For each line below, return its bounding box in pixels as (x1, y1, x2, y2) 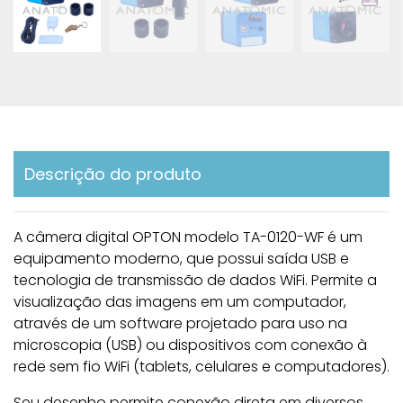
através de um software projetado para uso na (13, 313, 347, 335)
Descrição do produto (24, 163, 201, 186)
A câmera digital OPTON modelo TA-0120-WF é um (13, 227, 363, 248)
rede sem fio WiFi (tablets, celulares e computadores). (13, 356, 390, 378)
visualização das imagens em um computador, (13, 291, 346, 313)
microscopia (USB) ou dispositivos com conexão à (13, 335, 367, 356)
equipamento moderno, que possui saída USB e (13, 248, 349, 270)
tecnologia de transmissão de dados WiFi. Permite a (13, 270, 377, 291)
